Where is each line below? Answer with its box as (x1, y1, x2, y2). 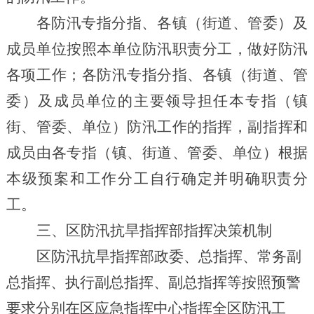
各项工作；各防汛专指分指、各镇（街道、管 (6, 66, 308, 83)
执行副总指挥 (64, 273, 153, 291)
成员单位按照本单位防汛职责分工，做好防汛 (6, 40, 308, 57)
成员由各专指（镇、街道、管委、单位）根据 (6, 144, 308, 161)
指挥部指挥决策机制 (139, 221, 272, 239)
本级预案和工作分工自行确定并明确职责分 (6, 170, 308, 187)
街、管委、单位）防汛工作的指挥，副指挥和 (6, 118, 308, 135)
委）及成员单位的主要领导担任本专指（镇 (6, 92, 308, 109)
